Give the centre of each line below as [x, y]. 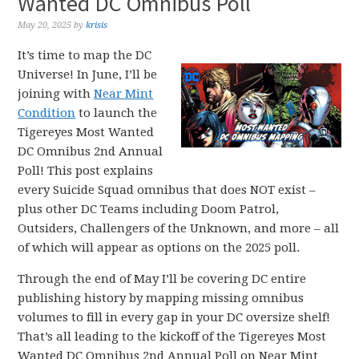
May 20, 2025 [45, 25]
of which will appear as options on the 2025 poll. [159, 248]
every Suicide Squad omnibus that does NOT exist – [167, 190]
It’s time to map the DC [85, 55]
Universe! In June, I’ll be [88, 75]
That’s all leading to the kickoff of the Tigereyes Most [172, 337]
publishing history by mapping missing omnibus [161, 298]
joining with [56, 94]
